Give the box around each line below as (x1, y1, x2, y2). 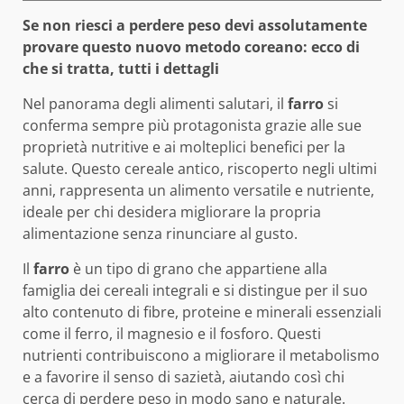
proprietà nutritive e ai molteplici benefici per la (23, 136, 345, 157)
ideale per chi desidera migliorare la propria (23, 201, 321, 222)
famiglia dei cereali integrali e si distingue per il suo (23, 280, 368, 300)
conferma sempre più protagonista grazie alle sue (23, 115, 362, 135)
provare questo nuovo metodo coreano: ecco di (23, 36, 360, 57)
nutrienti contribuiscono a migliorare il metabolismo (23, 344, 380, 365)
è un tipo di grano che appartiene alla (69, 258, 327, 279)
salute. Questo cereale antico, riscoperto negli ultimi (23, 158, 377, 179)
